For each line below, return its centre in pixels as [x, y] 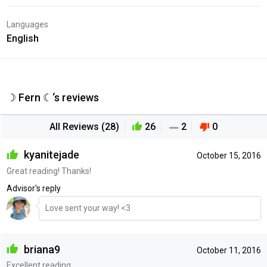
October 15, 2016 [229, 156]
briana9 [41, 249]
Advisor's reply [33, 188]
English [22, 39]
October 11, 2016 [229, 250]
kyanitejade [50, 155]
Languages [27, 25]
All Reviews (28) [85, 127]
